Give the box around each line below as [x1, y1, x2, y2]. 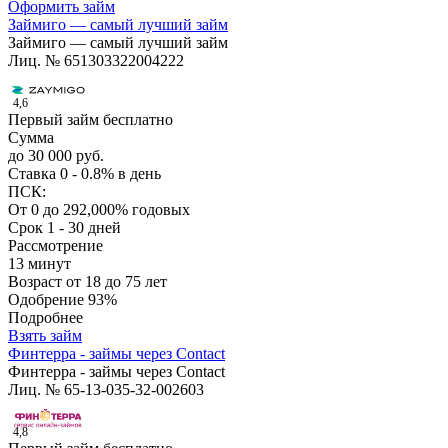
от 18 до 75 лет [66, 273, 167, 291]
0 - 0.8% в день [60, 165, 161, 183]
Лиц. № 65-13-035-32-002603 [8, 381, 204, 399]
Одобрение [8, 291, 88, 309]
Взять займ [8, 327, 82, 345]
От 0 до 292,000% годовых [8, 201, 190, 219]
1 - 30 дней [47, 219, 121, 237]
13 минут [8, 255, 71, 273]
